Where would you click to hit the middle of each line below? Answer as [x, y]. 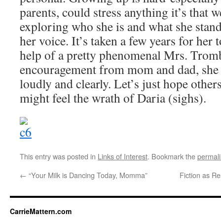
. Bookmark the [172, 156]
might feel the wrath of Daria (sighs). [113, 98]
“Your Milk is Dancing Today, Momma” [87, 175]
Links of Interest [123, 156]
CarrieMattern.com [41, 211]
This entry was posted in [59, 156]
